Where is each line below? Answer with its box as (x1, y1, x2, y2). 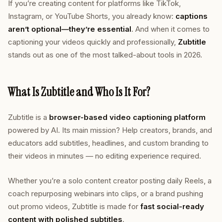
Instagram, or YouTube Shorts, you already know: (8, 11, 175, 21)
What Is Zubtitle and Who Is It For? (8, 84, 150, 100)
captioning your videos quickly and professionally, (8, 37, 178, 47)
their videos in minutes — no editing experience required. (8, 151, 201, 161)
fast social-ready (140, 202, 204, 211)
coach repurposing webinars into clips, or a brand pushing (8, 189, 203, 198)
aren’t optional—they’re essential (8, 24, 131, 34)
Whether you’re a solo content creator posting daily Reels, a (8, 176, 212, 185)
